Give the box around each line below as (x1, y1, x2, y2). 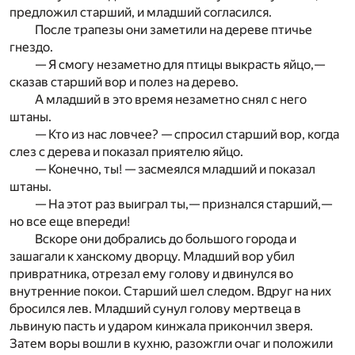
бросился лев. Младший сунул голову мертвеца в (10, 301, 301, 316)
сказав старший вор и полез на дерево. (10, 74, 239, 90)
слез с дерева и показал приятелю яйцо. (10, 144, 243, 159)
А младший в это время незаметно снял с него (35, 92, 307, 107)
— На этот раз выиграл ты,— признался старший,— (35, 197, 332, 212)
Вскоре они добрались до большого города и (35, 231, 296, 246)
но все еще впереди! (10, 214, 130, 229)
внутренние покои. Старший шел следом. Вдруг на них (10, 284, 331, 299)
